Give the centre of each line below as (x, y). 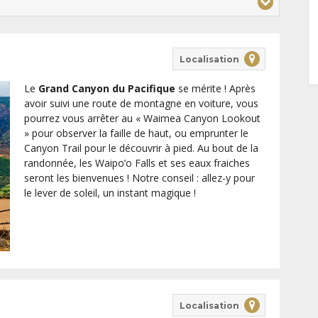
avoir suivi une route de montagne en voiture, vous (141, 104)
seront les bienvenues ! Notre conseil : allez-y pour (139, 178)
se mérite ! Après (215, 89)
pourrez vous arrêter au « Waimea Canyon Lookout (142, 119)
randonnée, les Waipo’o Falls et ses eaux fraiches (137, 163)
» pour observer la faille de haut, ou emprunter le (136, 133)
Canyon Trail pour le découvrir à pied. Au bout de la (141, 148)
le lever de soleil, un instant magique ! (110, 193)
